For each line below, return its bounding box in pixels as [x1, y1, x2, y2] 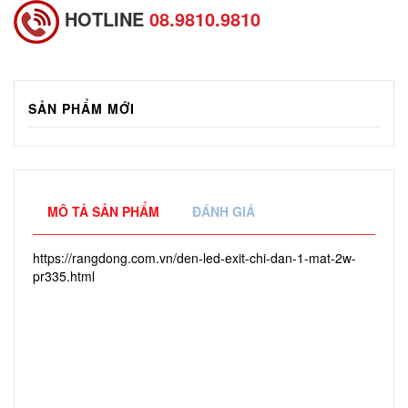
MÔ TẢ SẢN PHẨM [47, 201, 159, 220]
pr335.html [33, 266, 95, 285]
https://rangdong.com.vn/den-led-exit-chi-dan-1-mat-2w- [33, 248, 356, 267]
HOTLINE [59, 5, 149, 33]
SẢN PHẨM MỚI [28, 98, 135, 117]
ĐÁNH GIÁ [192, 201, 255, 220]
